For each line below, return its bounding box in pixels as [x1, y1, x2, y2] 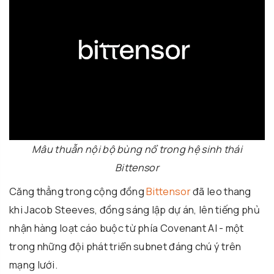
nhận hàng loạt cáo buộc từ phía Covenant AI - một [9, 221, 244, 235]
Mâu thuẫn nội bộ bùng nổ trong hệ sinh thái [32, 143, 242, 157]
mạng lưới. [9, 258, 57, 272]
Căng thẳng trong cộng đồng [9, 185, 147, 199]
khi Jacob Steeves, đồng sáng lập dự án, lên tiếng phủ [9, 203, 260, 217]
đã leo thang [190, 185, 251, 199]
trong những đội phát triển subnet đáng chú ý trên [9, 240, 242, 254]
